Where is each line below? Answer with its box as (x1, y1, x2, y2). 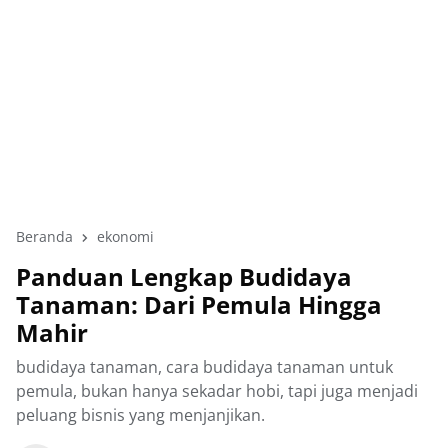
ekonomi (97, 227, 154, 246)
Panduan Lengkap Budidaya (16, 260, 352, 293)
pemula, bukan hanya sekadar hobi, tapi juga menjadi (16, 380, 418, 402)
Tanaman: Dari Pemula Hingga (16, 288, 382, 321)
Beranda (16, 227, 73, 246)
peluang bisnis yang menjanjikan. (16, 404, 265, 426)
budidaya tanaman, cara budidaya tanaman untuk (16, 356, 393, 378)
